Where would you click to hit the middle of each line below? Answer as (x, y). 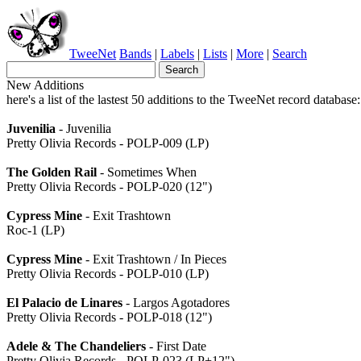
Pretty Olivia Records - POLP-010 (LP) (108, 274)
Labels (177, 54)
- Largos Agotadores (176, 303)
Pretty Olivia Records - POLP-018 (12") (109, 317)
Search (290, 54)
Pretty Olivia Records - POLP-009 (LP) (108, 143)
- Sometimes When (147, 172)
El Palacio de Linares (64, 303)
